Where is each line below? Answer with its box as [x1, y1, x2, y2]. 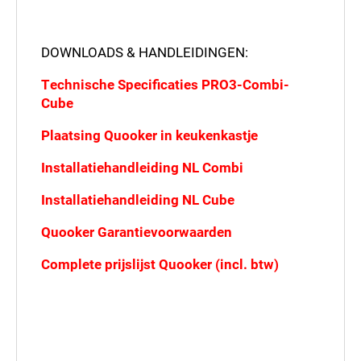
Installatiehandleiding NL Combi [41, 158, 243, 176]
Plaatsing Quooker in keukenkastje [41, 126, 258, 144]
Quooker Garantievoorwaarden [41, 222, 232, 241]
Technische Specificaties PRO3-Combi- [41, 75, 289, 93]
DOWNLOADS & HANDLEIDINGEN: [41, 43, 248, 61]
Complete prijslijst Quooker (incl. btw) [41, 255, 279, 273]
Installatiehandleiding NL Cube [41, 190, 234, 209]
